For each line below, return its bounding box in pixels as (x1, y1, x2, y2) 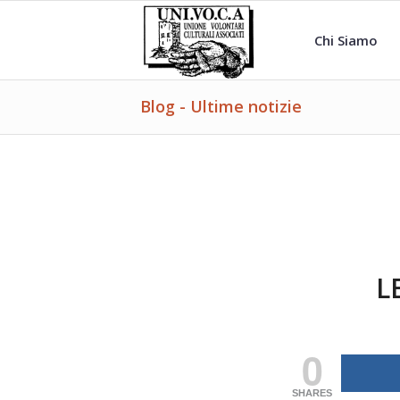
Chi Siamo (314, 31, 378, 49)
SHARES (292, 387, 332, 398)
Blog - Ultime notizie (140, 96, 302, 117)
